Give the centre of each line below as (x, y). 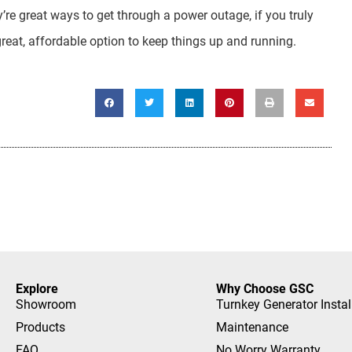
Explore (37, 289)
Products (40, 328)
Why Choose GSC (264, 289)
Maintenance (252, 328)
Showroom (46, 305)
